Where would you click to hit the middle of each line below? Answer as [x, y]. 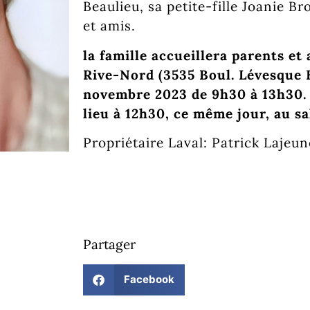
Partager [109, 245]
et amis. [109, 26]
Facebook [149, 280]
